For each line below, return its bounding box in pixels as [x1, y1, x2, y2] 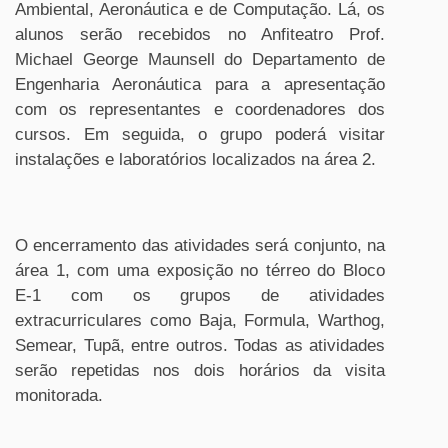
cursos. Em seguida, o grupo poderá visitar [15, 125, 385, 144]
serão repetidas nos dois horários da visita [15, 361, 385, 380]
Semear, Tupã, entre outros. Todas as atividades [15, 336, 385, 355]
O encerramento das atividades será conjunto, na [15, 236, 385, 255]
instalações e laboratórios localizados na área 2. [15, 150, 376, 169]
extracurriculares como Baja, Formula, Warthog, [15, 311, 385, 330]
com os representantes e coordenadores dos [15, 100, 385, 119]
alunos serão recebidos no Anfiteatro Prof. [15, 25, 385, 44]
